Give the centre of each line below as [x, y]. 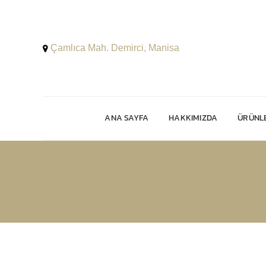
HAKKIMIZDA [193, 118]
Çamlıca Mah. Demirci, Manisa [115, 48]
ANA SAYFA [127, 118]
